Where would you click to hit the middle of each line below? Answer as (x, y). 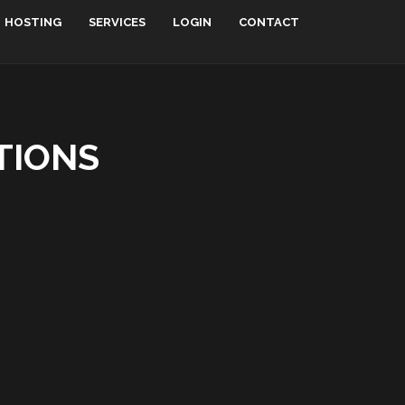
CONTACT (269, 22)
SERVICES (117, 22)
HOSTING (33, 22)
